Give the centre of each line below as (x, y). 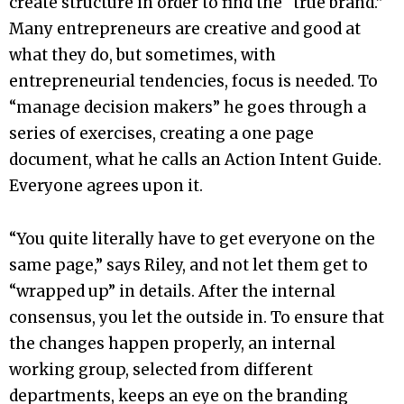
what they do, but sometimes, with (142, 55)
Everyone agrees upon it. (106, 185)
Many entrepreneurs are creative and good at (185, 28)
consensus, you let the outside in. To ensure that (197, 318)
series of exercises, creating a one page (161, 133)
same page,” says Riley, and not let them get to (188, 266)
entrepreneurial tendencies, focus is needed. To (193, 81)
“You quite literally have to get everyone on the (192, 239)
